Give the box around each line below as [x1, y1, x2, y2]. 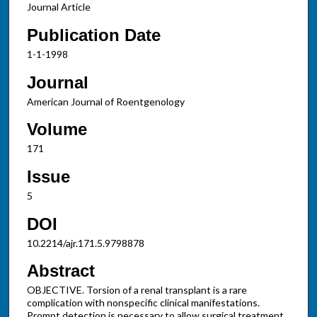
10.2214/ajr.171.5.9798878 [26, 236, 144, 249]
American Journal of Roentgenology [26, 95, 185, 108]
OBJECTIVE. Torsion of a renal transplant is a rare [26, 284, 247, 296]
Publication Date [26, 25, 161, 45]
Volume [26, 120, 87, 139]
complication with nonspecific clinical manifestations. [26, 296, 260, 309]
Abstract [26, 261, 95, 281]
